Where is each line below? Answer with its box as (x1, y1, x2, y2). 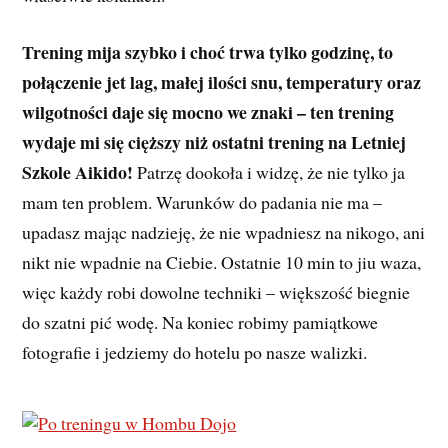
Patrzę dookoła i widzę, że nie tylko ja (133, 159, 406, 184)
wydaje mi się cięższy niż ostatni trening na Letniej (22, 128, 407, 155)
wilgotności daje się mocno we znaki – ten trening (22, 98, 395, 125)
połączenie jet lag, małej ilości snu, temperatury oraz (22, 68, 422, 95)
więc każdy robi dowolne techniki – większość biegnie (22, 279, 411, 304)
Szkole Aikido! (22, 158, 134, 185)
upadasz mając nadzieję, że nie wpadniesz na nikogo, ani (22, 219, 426, 244)
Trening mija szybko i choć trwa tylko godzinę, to (22, 38, 394, 65)
